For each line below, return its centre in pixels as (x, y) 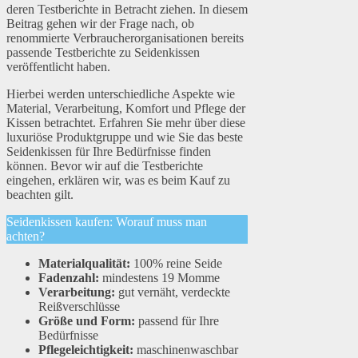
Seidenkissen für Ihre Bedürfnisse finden (109, 152)
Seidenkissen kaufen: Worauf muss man (107, 222)
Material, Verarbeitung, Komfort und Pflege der (126, 109)
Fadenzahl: (69, 278)
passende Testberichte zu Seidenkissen (103, 53)
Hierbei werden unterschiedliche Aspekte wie (121, 94)
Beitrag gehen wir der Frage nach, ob (100, 24)
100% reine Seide (176, 264)
